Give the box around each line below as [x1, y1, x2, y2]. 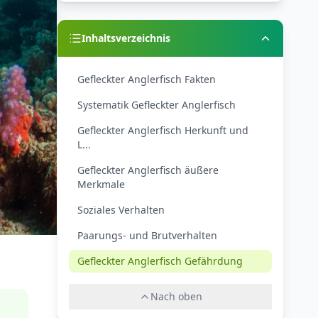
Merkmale [77, 177, 125, 191]
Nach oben [150, 290, 202, 303]
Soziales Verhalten [77, 203, 165, 216]
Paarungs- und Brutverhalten [77, 229, 217, 242]
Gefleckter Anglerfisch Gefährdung [77, 254, 243, 268]
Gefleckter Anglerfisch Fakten [77, 72, 216, 86]
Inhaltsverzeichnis [82, 31, 170, 45]
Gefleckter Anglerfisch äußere [77, 163, 219, 177]
